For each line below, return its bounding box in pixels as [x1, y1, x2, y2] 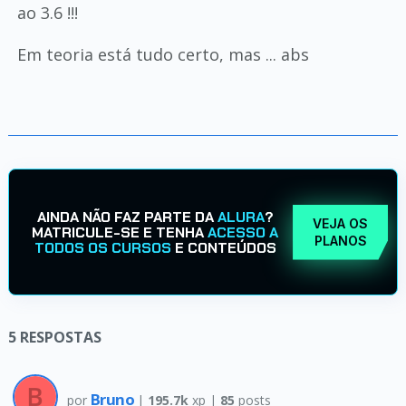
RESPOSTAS [19, 327, 101, 347]
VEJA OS [313, 216, 369, 231]
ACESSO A [208, 222, 279, 242]
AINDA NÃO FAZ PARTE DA [36, 207, 217, 227]
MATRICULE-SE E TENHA [32, 222, 208, 242]
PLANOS [314, 233, 367, 248]
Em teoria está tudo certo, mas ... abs [16, 43, 309, 65]
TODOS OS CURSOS [34, 237, 171, 257]
